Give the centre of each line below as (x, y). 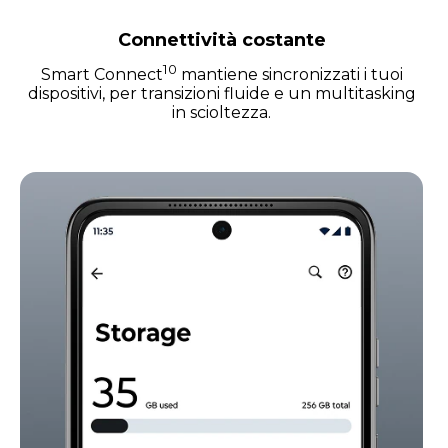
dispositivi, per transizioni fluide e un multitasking (221, 93)
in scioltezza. (221, 112)
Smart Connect (101, 74)
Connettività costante (221, 39)
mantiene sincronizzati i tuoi (289, 74)
